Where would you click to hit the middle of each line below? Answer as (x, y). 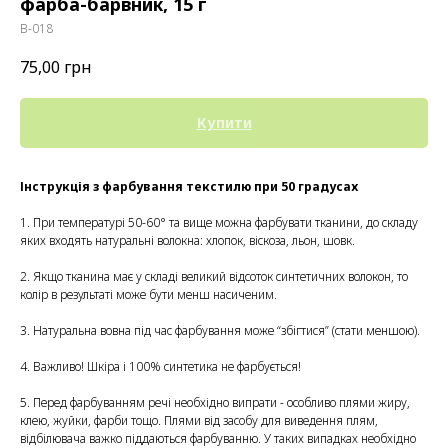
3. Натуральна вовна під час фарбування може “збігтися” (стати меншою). (220, 331)
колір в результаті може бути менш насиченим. (148, 295)
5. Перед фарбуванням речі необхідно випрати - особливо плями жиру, (215, 403)
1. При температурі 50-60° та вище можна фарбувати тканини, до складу (219, 223)
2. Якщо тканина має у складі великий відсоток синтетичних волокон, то (214, 277)
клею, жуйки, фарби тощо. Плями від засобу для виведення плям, (199, 421)
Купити (224, 123)
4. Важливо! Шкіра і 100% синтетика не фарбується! (160, 367)
